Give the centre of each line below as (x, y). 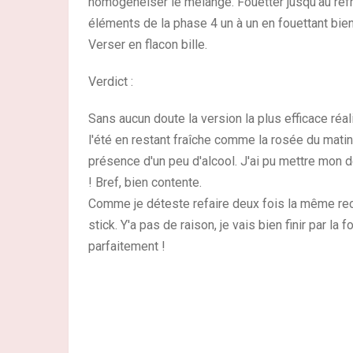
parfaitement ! (127, 246)
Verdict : (111, 82)
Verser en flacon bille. (148, 45)
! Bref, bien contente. (145, 182)
